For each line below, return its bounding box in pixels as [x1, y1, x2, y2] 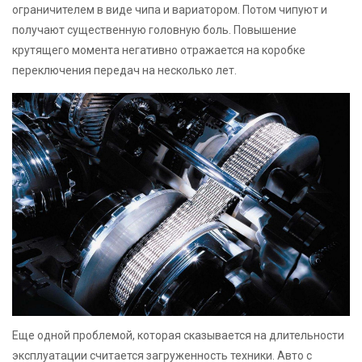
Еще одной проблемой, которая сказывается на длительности [12, 328, 344, 342]
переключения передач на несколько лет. [12, 64, 237, 78]
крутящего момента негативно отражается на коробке [12, 44, 305, 57]
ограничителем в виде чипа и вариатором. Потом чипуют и [12, 3, 327, 17]
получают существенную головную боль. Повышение [12, 23, 297, 37]
